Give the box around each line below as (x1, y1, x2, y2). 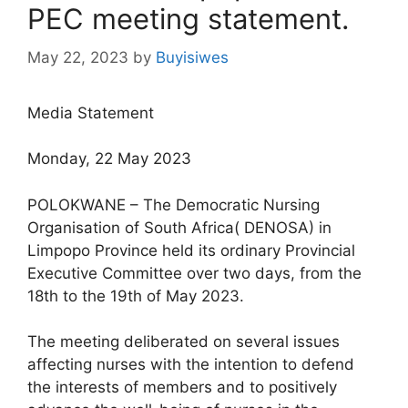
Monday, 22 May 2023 (27, 149, 191, 168)
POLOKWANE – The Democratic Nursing (27, 195, 320, 214)
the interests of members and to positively (27, 378, 337, 397)
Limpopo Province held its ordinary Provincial (27, 240, 355, 260)
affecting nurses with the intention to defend (27, 355, 354, 374)
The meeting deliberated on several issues (27, 332, 340, 352)
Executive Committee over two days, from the (27, 263, 362, 282)
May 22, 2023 (27, 47, 128, 66)
